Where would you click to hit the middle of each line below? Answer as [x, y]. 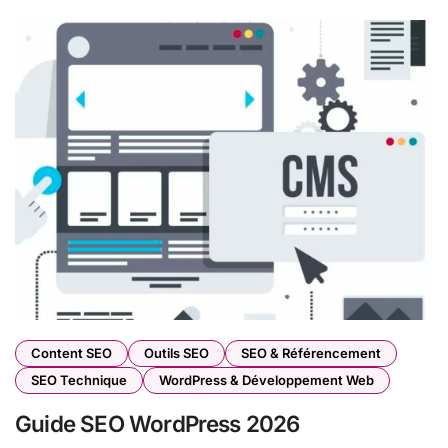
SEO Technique [79, 380]
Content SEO [71, 353]
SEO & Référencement [311, 353]
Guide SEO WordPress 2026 [157, 424]
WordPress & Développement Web [266, 380]
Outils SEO [176, 353]
